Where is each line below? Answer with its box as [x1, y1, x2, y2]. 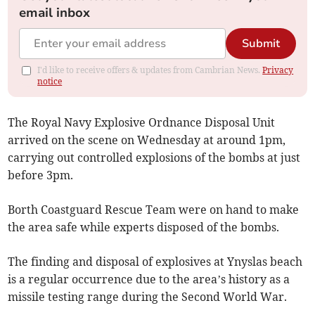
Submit [241, 36, 280, 52]
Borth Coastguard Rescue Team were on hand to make [8, 202, 300, 217]
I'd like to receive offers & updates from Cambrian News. [37, 65, 263, 76]
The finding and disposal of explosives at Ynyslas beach [8, 255, 303, 269]
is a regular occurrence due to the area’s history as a [8, 272, 290, 287]
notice [37, 76, 63, 87]
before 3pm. [8, 168, 74, 183]
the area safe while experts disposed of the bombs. [8, 220, 280, 235]
